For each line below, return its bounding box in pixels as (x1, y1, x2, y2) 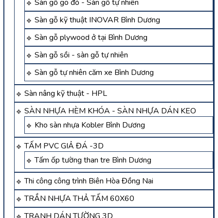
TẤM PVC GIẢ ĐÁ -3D (24, 141, 104, 152)
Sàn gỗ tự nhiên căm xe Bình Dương (35, 67, 154, 78)
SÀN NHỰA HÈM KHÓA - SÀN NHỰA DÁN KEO (24, 106, 196, 117)
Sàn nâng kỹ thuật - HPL (24, 88, 107, 99)
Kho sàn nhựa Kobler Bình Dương (35, 120, 145, 131)
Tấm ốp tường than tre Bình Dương (35, 155, 151, 166)
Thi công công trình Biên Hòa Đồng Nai (24, 176, 153, 187)
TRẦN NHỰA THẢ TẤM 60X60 (24, 193, 134, 204)
